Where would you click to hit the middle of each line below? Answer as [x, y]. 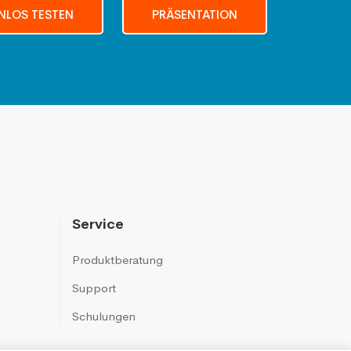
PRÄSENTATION [194, 14]
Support [94, 288]
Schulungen [104, 317]
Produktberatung [118, 260]
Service [98, 224]
